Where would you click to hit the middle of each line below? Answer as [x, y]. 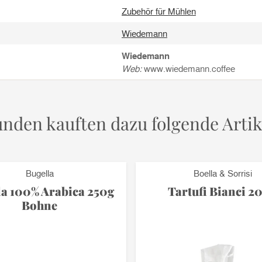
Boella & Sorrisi [223, 173]
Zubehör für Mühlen [159, 11]
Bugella [39, 173]
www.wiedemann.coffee [188, 68]
